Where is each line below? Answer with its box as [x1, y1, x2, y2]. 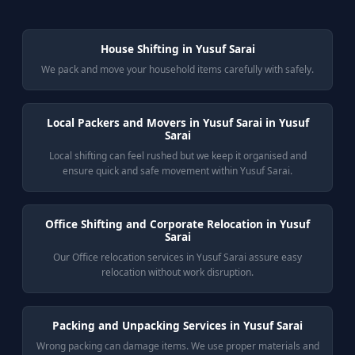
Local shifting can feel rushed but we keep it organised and [48, 149, 307, 162]
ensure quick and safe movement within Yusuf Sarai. [63, 164, 292, 177]
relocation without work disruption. [101, 265, 254, 279]
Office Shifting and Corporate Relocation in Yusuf [45, 216, 310, 231]
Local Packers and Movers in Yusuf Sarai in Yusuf [46, 115, 309, 130]
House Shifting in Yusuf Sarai [100, 41, 255, 56]
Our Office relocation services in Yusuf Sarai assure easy [53, 250, 302, 264]
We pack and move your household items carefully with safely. [41, 63, 314, 76]
